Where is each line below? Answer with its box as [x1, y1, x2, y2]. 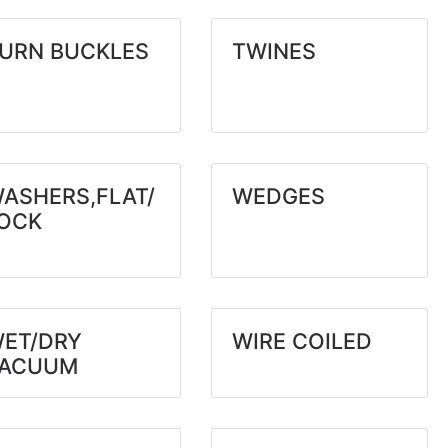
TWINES [231, 38, 316, 64]
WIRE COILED [231, 328, 372, 354]
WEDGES [231, 183, 325, 209]
